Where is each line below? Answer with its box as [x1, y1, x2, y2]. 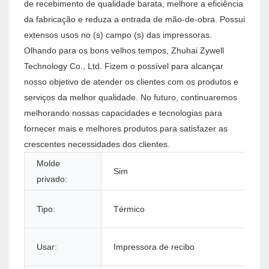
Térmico [113, 204, 145, 214]
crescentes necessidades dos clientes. [24, 139, 170, 150]
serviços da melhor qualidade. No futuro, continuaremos [24, 92, 237, 103]
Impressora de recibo [113, 242, 195, 252]
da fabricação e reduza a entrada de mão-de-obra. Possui [24, 14, 245, 25]
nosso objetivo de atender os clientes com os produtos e [24, 77, 238, 87]
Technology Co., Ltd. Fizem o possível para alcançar [24, 61, 223, 71]
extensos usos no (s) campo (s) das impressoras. [24, 30, 212, 40]
